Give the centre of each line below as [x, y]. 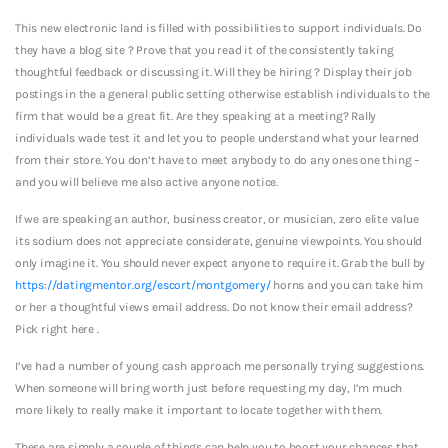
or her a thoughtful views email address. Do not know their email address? [214, 306]
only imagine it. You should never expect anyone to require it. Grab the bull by [220, 262]
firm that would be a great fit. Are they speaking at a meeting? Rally [196, 115]
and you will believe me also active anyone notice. [147, 181]
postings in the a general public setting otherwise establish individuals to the [223, 93]
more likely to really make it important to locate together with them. [199, 409]
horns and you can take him [347, 284]
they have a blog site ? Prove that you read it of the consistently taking [204, 49]
